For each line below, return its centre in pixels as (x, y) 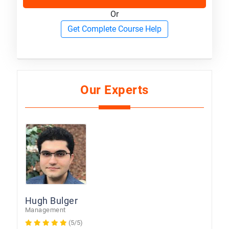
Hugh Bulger (51, 200)
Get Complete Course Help (114, 29)
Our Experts (114, 90)
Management (45, 210)
